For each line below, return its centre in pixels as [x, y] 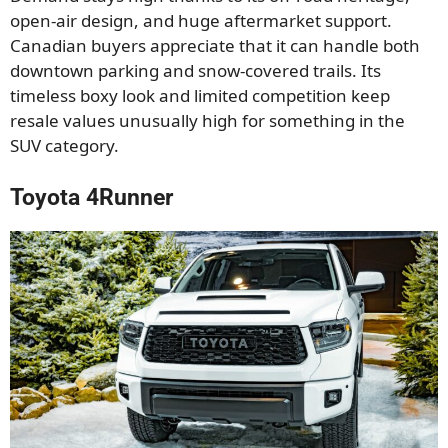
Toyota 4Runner [91, 197]
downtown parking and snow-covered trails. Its [195, 71]
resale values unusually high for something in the [207, 121]
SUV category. [64, 146]
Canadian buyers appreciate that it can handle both [215, 46]
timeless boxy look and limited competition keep [200, 96]
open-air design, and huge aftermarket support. [201, 21]
